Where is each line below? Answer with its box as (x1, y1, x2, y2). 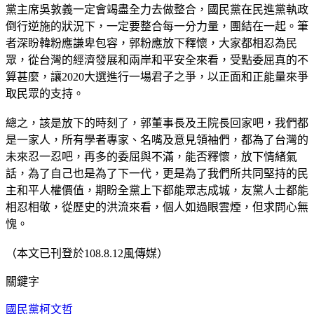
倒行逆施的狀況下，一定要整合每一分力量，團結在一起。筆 (6, 20, 308, 32)
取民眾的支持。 (6, 87, 84, 100)
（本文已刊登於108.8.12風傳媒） (6, 247, 168, 259)
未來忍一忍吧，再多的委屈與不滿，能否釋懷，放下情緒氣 (6, 150, 297, 163)
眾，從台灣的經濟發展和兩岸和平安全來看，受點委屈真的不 (6, 53, 308, 66)
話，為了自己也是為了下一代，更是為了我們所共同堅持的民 (6, 167, 308, 179)
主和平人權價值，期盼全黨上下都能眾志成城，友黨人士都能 (6, 184, 308, 196)
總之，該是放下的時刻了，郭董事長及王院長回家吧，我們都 (6, 116, 308, 129)
